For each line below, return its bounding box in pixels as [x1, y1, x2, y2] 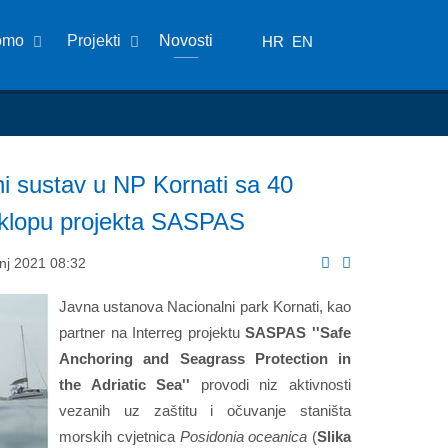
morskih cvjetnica [59, 427, 180, 445]
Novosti [159, 32, 214, 49]
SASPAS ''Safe [245, 323, 352, 341]
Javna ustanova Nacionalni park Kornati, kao [59, 297, 351, 315]
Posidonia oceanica [179, 427, 308, 445]
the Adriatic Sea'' [59, 375, 191, 393]
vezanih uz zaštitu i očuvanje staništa [59, 401, 351, 419]
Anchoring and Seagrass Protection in [59, 349, 351, 367]
